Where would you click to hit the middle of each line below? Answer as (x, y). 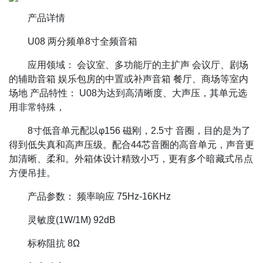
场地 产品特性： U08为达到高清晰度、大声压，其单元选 (128, 93)
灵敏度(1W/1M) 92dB (72, 220)
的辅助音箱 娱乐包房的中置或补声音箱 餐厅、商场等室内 (129, 79)
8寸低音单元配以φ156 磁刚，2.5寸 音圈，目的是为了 (139, 130)
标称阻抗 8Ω (54, 243)
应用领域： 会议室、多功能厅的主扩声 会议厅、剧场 (138, 65)
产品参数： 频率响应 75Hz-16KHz (99, 196)
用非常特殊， (37, 107)
